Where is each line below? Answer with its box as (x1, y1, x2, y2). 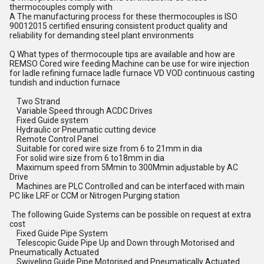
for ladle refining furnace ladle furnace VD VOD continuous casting (9, 68, 255, 78)
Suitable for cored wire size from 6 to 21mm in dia (9, 144, 202, 153)
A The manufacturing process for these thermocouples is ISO (9, 12, 237, 21)
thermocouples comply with (9, 2, 113, 12)
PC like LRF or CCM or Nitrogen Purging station (9, 191, 180, 200)
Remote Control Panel (9, 134, 98, 144)
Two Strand (9, 97, 60, 106)
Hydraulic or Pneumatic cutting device (9, 125, 156, 134)
